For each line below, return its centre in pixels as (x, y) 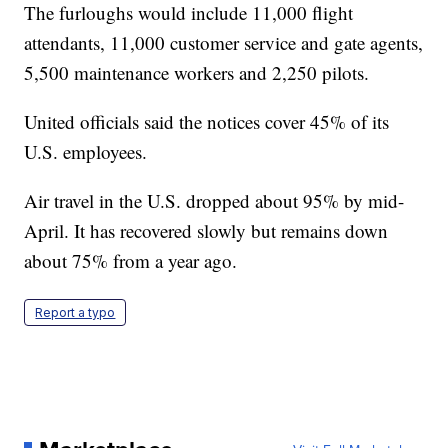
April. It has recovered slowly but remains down (206, 231)
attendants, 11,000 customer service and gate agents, (224, 43)
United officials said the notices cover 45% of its (207, 122)
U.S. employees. (86, 152)
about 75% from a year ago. (131, 261)
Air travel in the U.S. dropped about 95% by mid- (214, 201)
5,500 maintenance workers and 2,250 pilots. (197, 73)
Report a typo (75, 313)
